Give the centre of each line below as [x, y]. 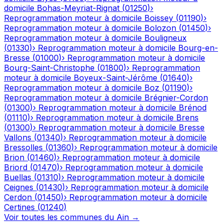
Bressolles [23, 148]
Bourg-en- [198, 48]
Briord [16, 167]
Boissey [159, 18]
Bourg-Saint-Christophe [49, 68]
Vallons [18, 138]
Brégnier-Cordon [176, 98]
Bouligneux [166, 38]
